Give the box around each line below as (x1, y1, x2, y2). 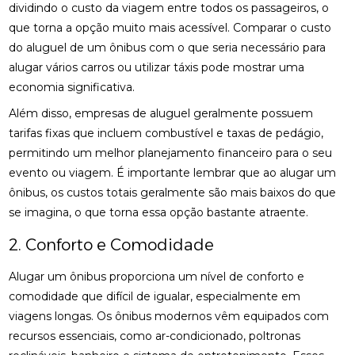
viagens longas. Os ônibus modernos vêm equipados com (9, 309, 330, 323)
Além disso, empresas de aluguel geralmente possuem (9, 106, 314, 120)
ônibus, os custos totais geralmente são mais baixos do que (9, 185, 337, 200)
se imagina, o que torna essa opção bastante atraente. (9, 205, 309, 219)
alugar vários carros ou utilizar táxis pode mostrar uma (9, 60, 305, 74)
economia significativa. (9, 80, 136, 94)
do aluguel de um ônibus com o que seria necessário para (9, 40, 326, 55)
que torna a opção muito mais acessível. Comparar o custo (9, 21, 332, 35)
